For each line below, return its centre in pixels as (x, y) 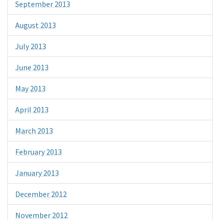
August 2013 (36, 25)
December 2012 (41, 194)
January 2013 (37, 173)
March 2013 (34, 131)
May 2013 (30, 89)
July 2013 (31, 46)
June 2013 (32, 68)
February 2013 (39, 152)
